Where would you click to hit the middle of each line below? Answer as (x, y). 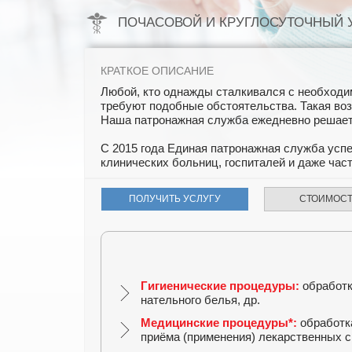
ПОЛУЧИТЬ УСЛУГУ (175, 199)
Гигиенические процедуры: (220, 286)
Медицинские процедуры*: (219, 323)
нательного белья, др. (200, 300)
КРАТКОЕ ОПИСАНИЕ (157, 71)
